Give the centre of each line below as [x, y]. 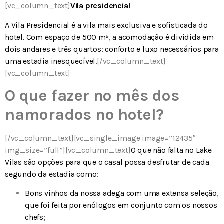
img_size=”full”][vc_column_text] [68, 150]
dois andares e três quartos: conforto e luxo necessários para [112, 49]
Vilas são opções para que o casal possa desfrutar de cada [107, 162]
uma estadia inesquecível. [51, 61]
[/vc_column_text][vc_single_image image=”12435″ [100, 138]
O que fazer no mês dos [92, 95]
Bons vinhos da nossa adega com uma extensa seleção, [122, 193]
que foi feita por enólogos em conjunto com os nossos [121, 205]
